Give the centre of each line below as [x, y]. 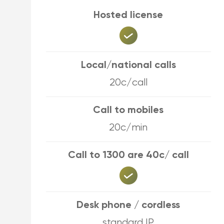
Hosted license [128, 15]
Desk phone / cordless [128, 205]
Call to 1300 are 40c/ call [128, 155]
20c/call [128, 83]
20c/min [128, 128]
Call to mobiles [128, 110]
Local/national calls [128, 65]
